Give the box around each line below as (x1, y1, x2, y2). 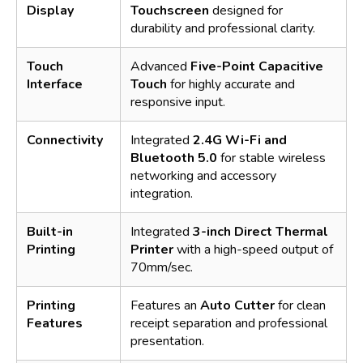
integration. (130, 184, 193, 203)
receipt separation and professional (130, 314, 327, 332)
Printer (130, 240, 173, 258)
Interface (27, 75, 83, 93)
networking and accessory (130, 166, 276, 185)
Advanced (130, 57, 190, 75)
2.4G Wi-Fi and (193, 130, 287, 149)
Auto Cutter (200, 296, 275, 314)
